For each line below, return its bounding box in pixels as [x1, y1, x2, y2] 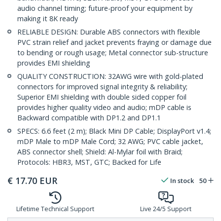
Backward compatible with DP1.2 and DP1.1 [17, 113, 161, 123]
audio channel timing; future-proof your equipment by [17, 3, 192, 13]
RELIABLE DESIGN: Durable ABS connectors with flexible [17, 27, 200, 37]
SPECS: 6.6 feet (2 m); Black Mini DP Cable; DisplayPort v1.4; [17, 126, 211, 136]
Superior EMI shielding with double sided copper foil [17, 92, 186, 102]
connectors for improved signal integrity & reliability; [17, 82, 187, 92]
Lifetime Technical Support [16, 205, 94, 214]
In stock [170, 176, 194, 185]
